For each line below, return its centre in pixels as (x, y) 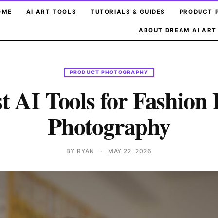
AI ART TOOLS (51, 12)
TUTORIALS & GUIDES (128, 12)
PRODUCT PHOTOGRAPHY (109, 72)
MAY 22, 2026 (130, 151)
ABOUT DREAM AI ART (178, 30)
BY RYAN (80, 151)
